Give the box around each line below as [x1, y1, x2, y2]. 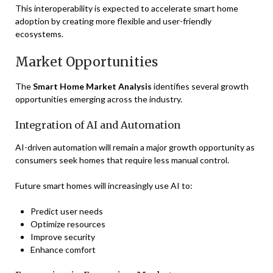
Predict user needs [30, 206, 103, 216]
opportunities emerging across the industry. [15, 94, 182, 104]
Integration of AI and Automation [15, 119, 180, 131]
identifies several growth [152, 81, 249, 91]
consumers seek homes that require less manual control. [15, 155, 229, 165]
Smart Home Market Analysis [33, 81, 152, 91]
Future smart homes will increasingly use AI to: [15, 180, 193, 191]
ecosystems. [15, 29, 63, 39]
